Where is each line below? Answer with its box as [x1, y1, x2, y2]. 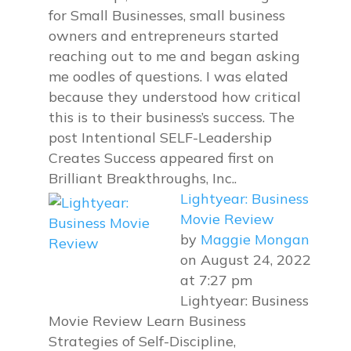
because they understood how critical [49, 88, 302, 106]
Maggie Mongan [201, 230, 310, 248]
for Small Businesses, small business [49, 6, 286, 24]
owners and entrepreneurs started [49, 27, 280, 45]
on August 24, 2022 [180, 251, 312, 269]
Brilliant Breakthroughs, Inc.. [49, 169, 237, 187]
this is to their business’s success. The [49, 108, 295, 126]
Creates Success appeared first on [49, 149, 275, 167]
